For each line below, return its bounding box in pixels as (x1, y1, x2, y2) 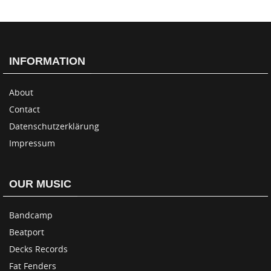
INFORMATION (9, 54, 85, 67)
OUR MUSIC (9, 177, 71, 190)
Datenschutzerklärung (9, 120, 99, 132)
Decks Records (9, 243, 68, 255)
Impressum (9, 137, 55, 149)
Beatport (9, 226, 44, 238)
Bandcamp (9, 209, 53, 221)
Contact (9, 103, 40, 115)
